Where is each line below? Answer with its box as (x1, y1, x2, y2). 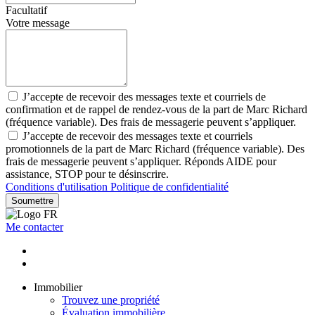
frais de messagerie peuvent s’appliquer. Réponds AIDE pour (6, 155, 276, 168)
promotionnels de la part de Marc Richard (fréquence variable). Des (6, 143, 304, 155)
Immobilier (34, 281, 82, 294)
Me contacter (6, 221, 63, 233)
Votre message (6, 17, 70, 30)
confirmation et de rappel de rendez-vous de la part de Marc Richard (6, 103, 307, 116)
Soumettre (11, 195, 53, 207)
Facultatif (6, 4, 47, 17)
